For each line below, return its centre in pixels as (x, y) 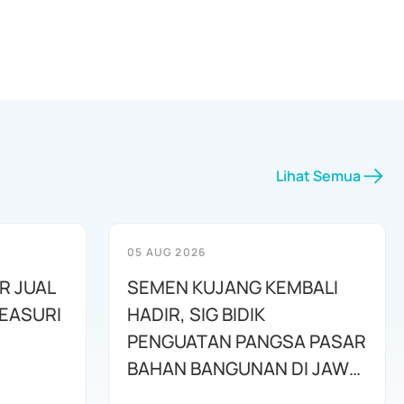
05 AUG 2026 (167, 252)
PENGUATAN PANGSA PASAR (247, 341)
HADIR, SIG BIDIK (196, 314)
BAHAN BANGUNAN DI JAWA (243, 368)
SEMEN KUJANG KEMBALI (233, 287)
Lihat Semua (318, 176)
